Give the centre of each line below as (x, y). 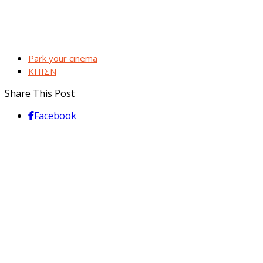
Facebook (55, 115)
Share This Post (40, 93)
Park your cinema (63, 58)
